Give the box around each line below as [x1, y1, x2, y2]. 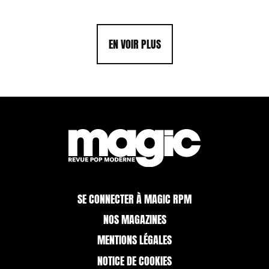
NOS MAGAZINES [103, 211, 166, 228]
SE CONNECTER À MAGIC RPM [77, 190, 192, 207]
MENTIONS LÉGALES [97, 232, 172, 249]
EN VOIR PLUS [108, 35, 161, 52]
